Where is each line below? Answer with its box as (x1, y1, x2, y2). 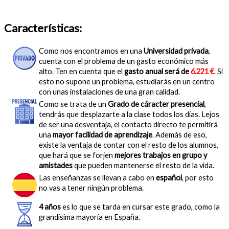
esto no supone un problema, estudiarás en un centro (39, 77, 215, 86)
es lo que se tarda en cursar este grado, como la (61, 202, 220, 211)
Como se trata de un (39, 100, 108, 108)
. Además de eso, (152, 130, 207, 139)
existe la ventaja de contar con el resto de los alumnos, (39, 141, 218, 149)
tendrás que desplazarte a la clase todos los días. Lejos (39, 110, 219, 119)
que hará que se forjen (39, 151, 114, 159)
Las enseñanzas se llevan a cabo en (39, 173, 156, 182)
